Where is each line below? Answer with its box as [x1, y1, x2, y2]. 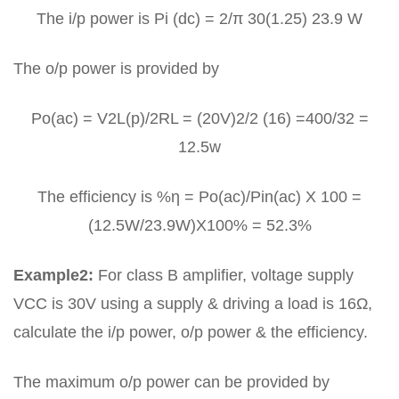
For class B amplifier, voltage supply [94, 265, 354, 284]
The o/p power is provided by [13, 59, 219, 77]
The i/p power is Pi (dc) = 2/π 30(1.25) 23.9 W [37, 9, 362, 28]
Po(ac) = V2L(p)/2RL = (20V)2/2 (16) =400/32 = [30, 109, 369, 127]
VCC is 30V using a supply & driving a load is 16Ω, [13, 294, 372, 313]
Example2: [13, 265, 94, 284]
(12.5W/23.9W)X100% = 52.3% [87, 216, 312, 234]
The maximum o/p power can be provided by [13, 372, 330, 391]
